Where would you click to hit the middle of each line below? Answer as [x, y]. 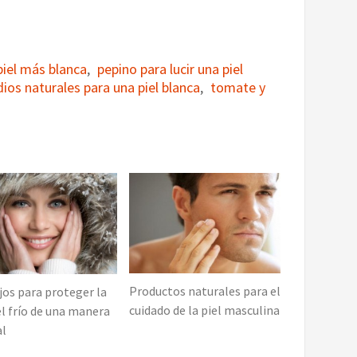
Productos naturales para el [204, 291]
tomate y [238, 87]
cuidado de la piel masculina [204, 310]
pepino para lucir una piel [170, 69]
